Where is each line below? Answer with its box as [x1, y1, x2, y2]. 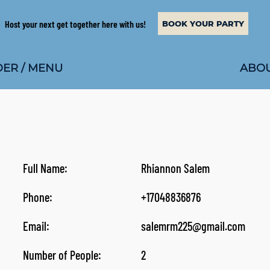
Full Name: [23, 161, 67, 175]
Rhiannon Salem [140, 161, 210, 175]
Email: [22, 219, 49, 233]
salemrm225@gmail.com [140, 219, 245, 233]
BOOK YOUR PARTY [162, 19, 245, 29]
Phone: [22, 190, 52, 204]
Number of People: [22, 248, 101, 262]
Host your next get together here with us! [3, 17, 146, 30]
